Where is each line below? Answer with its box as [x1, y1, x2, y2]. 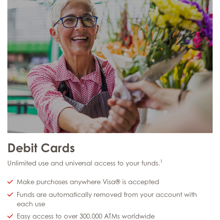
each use [17, 199, 46, 208]
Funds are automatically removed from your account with [17, 190, 197, 198]
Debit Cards [7, 140, 75, 156]
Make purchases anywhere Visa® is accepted [17, 178, 160, 186]
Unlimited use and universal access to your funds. [7, 159, 160, 167]
